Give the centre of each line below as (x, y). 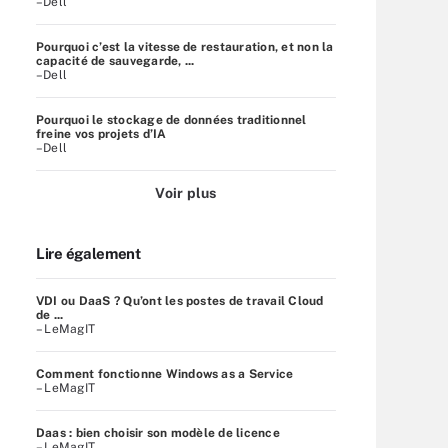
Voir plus (186, 192)
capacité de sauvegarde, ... (115, 60)
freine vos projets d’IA (101, 133)
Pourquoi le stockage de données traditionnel (171, 119)
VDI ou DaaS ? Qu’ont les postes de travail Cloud (180, 300)
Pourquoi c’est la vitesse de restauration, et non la (185, 46)
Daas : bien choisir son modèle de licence (158, 432)
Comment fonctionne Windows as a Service (165, 373)
